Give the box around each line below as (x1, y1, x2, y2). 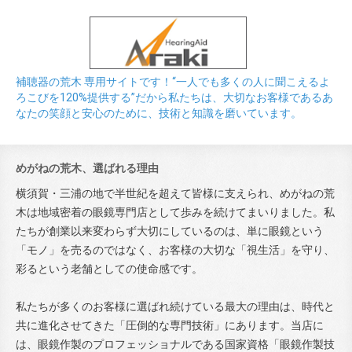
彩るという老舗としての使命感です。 (16, 262, 203, 275)
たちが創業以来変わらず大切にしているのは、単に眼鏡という (16, 224, 324, 237)
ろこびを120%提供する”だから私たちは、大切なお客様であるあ (16, 90, 333, 104)
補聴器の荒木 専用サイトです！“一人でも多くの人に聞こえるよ (16, 75, 330, 88)
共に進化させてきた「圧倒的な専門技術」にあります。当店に (16, 318, 324, 332)
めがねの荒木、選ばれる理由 (16, 161, 159, 174)
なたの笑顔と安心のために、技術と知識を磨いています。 (16, 106, 302, 119)
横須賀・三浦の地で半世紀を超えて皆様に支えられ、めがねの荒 (16, 186, 335, 200)
